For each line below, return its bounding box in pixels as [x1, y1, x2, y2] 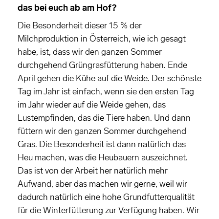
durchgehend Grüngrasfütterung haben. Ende [18, 60, 187, 71]
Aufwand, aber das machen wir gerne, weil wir [18, 178, 187, 190]
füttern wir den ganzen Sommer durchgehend [18, 126, 186, 137]
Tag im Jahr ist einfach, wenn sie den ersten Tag [18, 86, 194, 97]
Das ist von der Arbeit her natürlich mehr [18, 165, 168, 176]
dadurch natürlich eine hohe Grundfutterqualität [18, 192, 195, 203]
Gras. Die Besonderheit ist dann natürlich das [18, 139, 186, 150]
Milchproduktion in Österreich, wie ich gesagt [18, 33, 186, 44]
